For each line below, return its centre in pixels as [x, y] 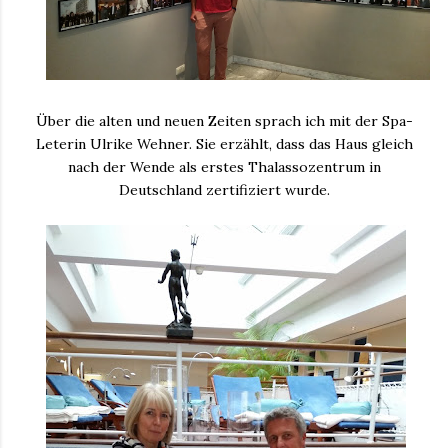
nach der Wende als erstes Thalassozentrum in [224, 166]
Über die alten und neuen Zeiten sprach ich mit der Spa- [224, 120]
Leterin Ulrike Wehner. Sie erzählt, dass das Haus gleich [224, 143]
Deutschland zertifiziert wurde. [224, 189]
